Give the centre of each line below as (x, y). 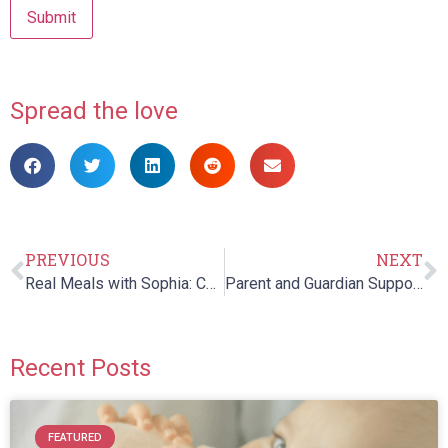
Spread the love (94, 111)
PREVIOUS (67, 260)
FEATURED (75, 437)
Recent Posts (80, 368)
